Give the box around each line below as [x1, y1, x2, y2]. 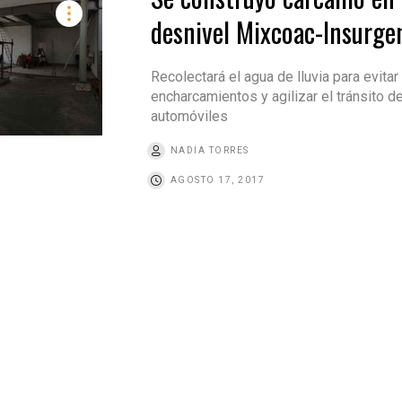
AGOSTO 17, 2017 [170, 175, 266, 186]
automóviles [150, 108, 228, 126]
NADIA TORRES [170, 145, 249, 156]
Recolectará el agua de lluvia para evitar [150, 68, 398, 86]
